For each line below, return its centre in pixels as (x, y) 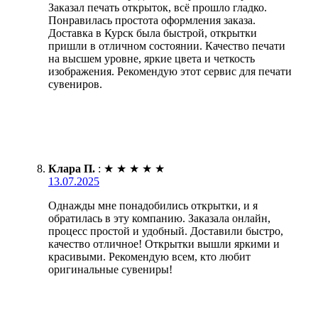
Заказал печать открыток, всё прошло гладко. (158, 8)
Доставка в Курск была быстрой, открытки (153, 33)
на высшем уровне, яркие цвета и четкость (152, 59)
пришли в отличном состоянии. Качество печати (167, 46)
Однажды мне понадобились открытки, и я (153, 206)
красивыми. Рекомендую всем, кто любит (149, 257)
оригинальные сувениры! (110, 270)
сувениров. (75, 84)
